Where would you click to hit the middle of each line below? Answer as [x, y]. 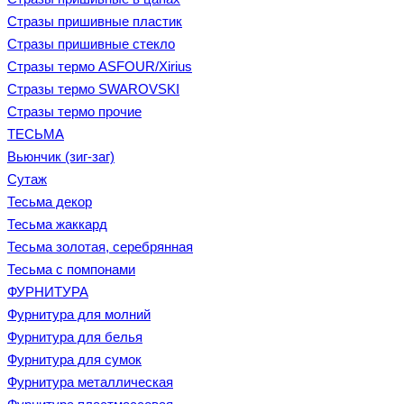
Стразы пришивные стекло [91, 44]
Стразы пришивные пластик [95, 21]
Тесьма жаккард [57, 224]
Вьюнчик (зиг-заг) [61, 156]
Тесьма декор [50, 202]
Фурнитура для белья [75, 337]
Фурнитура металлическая [90, 382]
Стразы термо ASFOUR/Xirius [100, 66]
